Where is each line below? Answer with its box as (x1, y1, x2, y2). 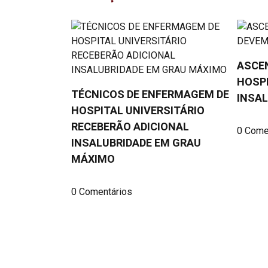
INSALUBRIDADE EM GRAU (71, 136, 202, 149)
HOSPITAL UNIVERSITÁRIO (71, 103, 205, 117)
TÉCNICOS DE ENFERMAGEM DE (71, 87, 230, 100)
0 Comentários (71, 185, 133, 197)
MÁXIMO (71, 152, 115, 165)
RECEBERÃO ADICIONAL (71, 120, 190, 133)
